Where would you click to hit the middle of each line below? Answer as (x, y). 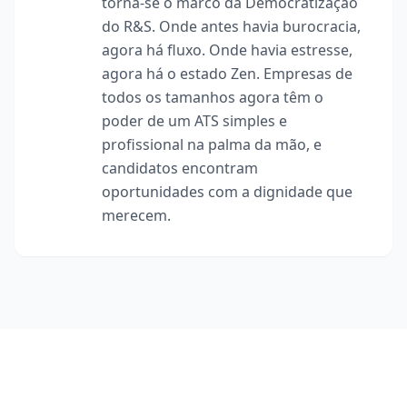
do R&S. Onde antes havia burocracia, (231, 26)
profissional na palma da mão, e (212, 144)
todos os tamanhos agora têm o (213, 97)
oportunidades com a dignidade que (227, 192)
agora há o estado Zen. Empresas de (227, 74)
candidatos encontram (180, 168)
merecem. (136, 215)
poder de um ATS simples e (194, 121)
